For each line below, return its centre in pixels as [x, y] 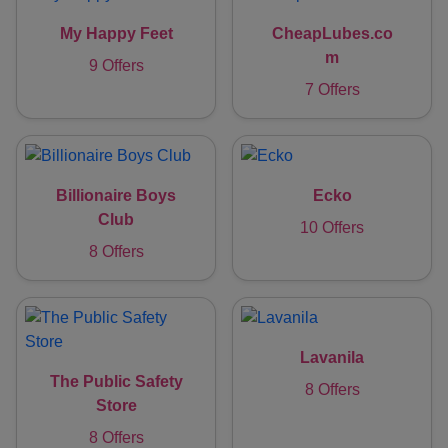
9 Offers [116, 66]
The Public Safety [116, 382]
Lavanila [332, 358]
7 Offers [332, 90]
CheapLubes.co [332, 34]
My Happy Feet [116, 34]
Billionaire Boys [116, 196]
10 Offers [332, 228]
